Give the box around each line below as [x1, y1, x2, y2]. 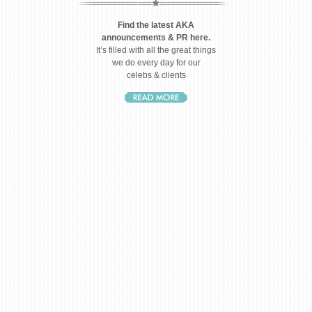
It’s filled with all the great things [96, 45, 216, 55]
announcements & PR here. [102, 33, 210, 42]
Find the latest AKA [118, 20, 194, 30]
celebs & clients [126, 70, 186, 80]
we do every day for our [111, 58, 201, 68]
